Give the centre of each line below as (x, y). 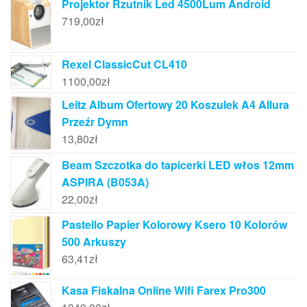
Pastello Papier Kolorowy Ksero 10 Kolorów (174, 224)
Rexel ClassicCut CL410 (124, 64)
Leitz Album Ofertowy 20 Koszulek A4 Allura (175, 105)
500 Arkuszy (94, 241)
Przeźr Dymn (95, 122)
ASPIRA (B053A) (105, 182)
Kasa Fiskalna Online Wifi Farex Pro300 (164, 291)
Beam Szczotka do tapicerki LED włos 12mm (178, 165)
